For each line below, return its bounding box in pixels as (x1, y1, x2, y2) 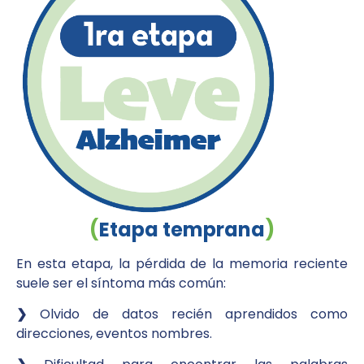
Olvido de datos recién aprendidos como (27, 305, 348, 324)
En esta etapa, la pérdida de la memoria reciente (16, 253, 348, 273)
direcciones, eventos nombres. (16, 324, 212, 344)
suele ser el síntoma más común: (16, 273, 226, 292)
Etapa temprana (99, 215, 265, 243)
